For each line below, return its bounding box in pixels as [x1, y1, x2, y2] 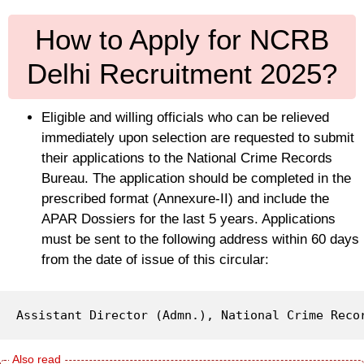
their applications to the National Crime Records [41, 150, 332, 167]
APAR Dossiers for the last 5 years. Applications [41, 211, 336, 227]
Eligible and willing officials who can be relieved [41, 110, 329, 126]
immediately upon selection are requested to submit [41, 130, 354, 146]
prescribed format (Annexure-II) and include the [41, 191, 329, 207]
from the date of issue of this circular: [41, 252, 269, 268]
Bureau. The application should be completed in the [41, 171, 351, 187]
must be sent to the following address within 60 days [41, 232, 359, 248]
